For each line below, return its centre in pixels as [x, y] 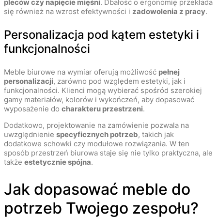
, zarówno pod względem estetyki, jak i [119, 81]
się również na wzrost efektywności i [68, 12]
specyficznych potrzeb [97, 135]
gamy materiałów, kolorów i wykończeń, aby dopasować [99, 100]
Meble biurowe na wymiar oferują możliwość [81, 72]
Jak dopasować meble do [97, 189]
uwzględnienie [30, 135]
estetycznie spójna [58, 162]
